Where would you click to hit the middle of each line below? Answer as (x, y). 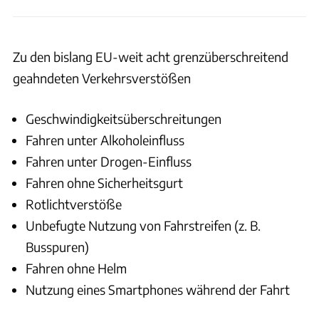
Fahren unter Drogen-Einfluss (109, 161)
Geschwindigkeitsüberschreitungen (124, 118)
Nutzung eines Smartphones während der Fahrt (158, 289)
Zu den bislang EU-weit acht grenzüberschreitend (151, 56)
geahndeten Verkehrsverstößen (102, 78)
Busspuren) (57, 246)
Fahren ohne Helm (76, 268)
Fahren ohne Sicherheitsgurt (104, 182)
